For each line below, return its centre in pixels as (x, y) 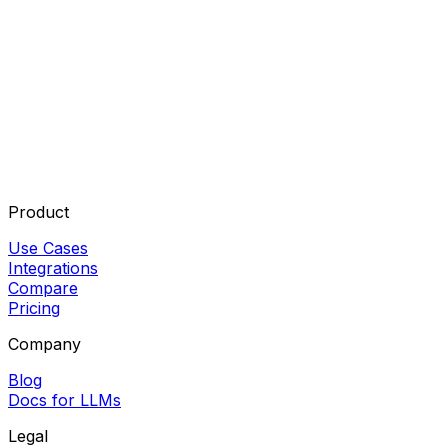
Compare (43, 288)
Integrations (53, 268)
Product (38, 212)
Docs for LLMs (64, 400)
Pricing (34, 308)
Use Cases (48, 248)
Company (44, 344)
